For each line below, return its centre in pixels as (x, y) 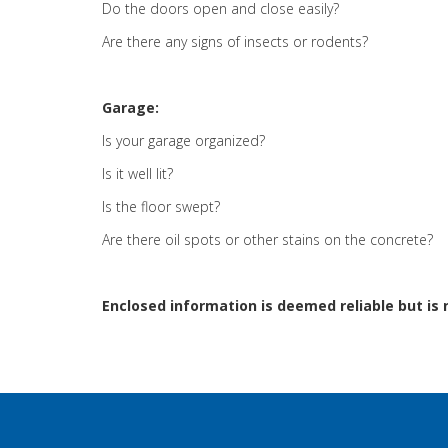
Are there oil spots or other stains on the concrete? (267, 239)
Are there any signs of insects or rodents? (235, 41)
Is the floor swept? (161, 206)
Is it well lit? (137, 173)
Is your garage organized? (183, 140)
